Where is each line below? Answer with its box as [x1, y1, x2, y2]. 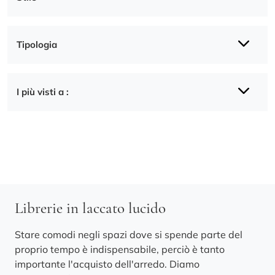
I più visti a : [17, 86, 69, 98]
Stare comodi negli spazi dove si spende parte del [15, 228, 242, 241]
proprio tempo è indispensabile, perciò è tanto [15, 243, 225, 255]
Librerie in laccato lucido [15, 199, 166, 217]
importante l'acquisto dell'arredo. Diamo [15, 258, 199, 270]
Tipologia [17, 39, 57, 50]
